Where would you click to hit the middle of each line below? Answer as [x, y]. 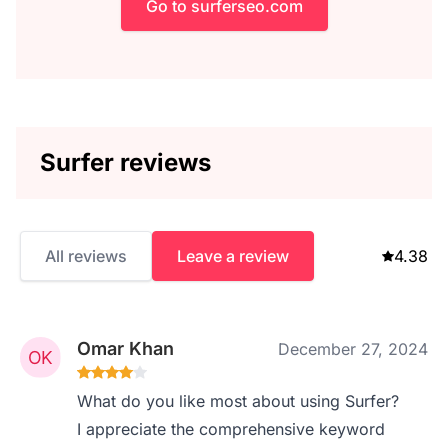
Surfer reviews [125, 162]
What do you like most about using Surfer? [238, 401]
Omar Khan [126, 348]
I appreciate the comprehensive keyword [231, 429]
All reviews [86, 256]
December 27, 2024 [353, 349]
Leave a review [233, 256]
